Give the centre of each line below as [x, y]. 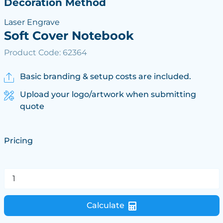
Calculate [106, 205]
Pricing [18, 140]
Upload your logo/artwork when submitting [108, 94]
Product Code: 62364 [45, 53]
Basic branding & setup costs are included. [105, 76]
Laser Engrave [32, 22]
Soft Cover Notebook [69, 36]
